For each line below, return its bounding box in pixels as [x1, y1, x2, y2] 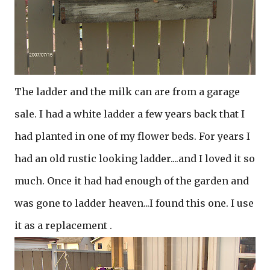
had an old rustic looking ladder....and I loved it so [14, 152, 255, 165]
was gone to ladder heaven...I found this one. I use [14, 197, 254, 209]
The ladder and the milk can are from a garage [14, 86, 240, 98]
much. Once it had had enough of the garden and [14, 175, 249, 187]
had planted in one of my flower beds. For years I [14, 130, 250, 142]
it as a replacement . [14, 219, 112, 231]
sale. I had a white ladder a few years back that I [14, 108, 245, 120]
